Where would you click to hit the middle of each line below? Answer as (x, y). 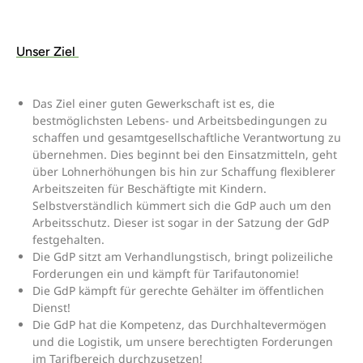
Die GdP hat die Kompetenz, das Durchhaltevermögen (180, 325)
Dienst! (52, 308)
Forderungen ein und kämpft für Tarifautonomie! (166, 274)
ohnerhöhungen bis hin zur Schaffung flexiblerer (202, 172)
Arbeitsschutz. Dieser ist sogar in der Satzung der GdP (181, 223)
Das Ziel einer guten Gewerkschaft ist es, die (154, 104)
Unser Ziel (47, 52)
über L (50, 172)
